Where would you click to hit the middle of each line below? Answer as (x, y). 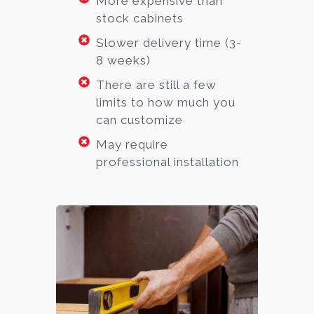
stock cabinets (140, 18)
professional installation (168, 162)
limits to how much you (166, 102)
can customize (140, 120)
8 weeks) (124, 60)
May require (132, 144)
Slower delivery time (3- (169, 42)
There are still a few (157, 84)
